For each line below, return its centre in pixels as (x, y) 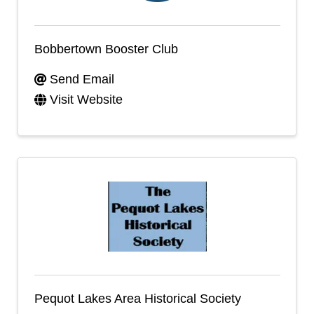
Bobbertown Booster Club (106, 49)
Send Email (82, 79)
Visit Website (86, 100)
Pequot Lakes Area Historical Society (137, 298)
